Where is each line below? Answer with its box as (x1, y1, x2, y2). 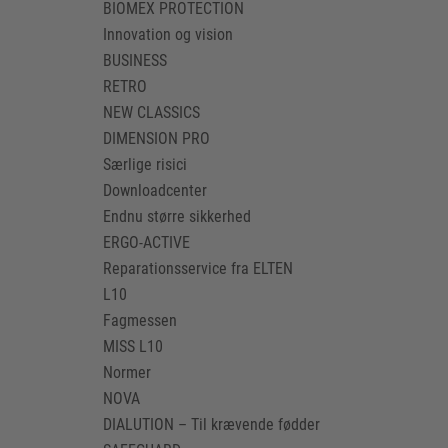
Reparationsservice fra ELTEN (103, 259, 294, 278)
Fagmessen (103, 311, 178, 330)
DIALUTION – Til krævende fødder (103, 415, 321, 434)
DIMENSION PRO (103, 129, 211, 148)
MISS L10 (103, 337, 164, 356)
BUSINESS (103, 51, 168, 70)
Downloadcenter (103, 181, 208, 200)
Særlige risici (103, 155, 188, 174)
